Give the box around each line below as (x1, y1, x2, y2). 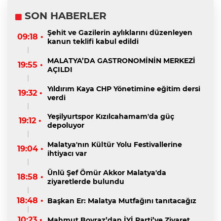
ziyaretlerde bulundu (47, 177, 124, 186)
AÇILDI (47, 65, 73, 74)
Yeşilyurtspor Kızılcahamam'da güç (47, 112, 174, 121)
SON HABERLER (22, 10, 107, 22)
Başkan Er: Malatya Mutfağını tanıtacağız (47, 196, 196, 205)
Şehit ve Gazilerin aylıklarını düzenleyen (47, 28, 192, 37)
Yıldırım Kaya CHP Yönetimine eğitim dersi (47, 84, 200, 93)
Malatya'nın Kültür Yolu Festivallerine (47, 140, 182, 149)
